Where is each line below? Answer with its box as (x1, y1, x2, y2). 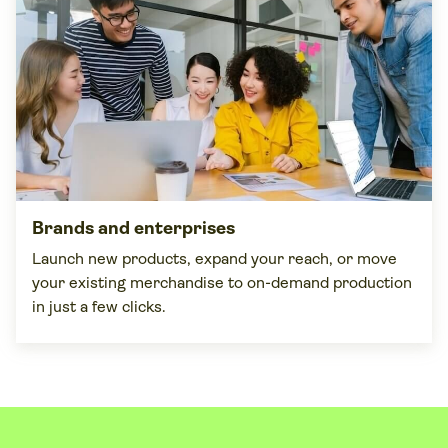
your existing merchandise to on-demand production (32, 273, 412, 293)
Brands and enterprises (32, 218, 235, 239)
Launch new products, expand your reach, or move (32, 249, 397, 269)
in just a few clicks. (32, 297, 166, 317)
